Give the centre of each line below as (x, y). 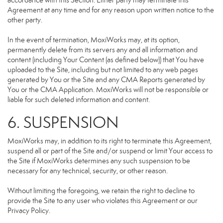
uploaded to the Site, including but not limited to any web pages (103, 70)
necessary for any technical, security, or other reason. (88, 171)
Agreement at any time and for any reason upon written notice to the (111, 10)
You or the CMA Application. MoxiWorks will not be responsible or (108, 90)
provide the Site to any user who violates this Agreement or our (103, 201)
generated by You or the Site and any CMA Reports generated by (106, 80)
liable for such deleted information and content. (79, 100)
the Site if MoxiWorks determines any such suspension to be (99, 161)
